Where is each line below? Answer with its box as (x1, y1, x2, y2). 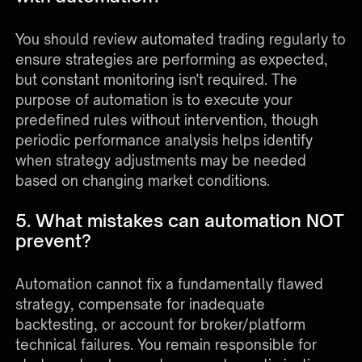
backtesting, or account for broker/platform (15, 315, 306, 333)
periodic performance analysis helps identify (15, 132, 314, 149)
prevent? (15, 229, 92, 252)
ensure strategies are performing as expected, (15, 51, 329, 69)
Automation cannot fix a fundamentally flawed (15, 275, 324, 293)
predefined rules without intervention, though (15, 112, 319, 129)
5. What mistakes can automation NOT (15, 209, 345, 232)
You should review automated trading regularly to (15, 31, 347, 48)
